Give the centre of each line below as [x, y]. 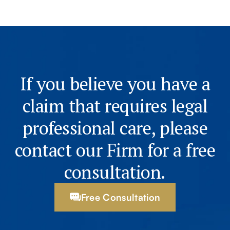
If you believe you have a [115, 83]
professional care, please [115, 128]
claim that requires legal [115, 106]
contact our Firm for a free [115, 150]
